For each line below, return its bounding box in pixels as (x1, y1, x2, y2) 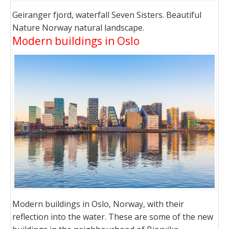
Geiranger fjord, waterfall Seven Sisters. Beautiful (12, 9, 201, 20)
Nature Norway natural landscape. (12, 21, 144, 33)
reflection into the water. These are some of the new (12, 211, 213, 222)
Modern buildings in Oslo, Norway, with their (12, 198, 184, 210)
